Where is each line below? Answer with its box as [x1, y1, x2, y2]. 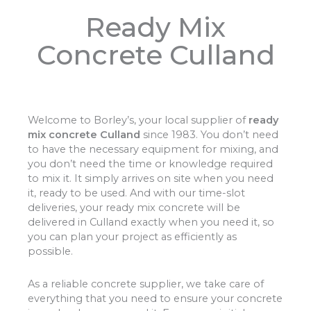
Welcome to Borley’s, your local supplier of [28, 114, 249, 127]
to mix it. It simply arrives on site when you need [28, 172, 274, 185]
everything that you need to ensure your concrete [28, 292, 283, 305]
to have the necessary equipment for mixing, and [28, 143, 278, 156]
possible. [28, 245, 73, 258]
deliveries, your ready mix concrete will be [28, 201, 240, 215]
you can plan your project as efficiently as [28, 230, 237, 244]
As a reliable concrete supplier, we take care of [28, 277, 264, 290]
